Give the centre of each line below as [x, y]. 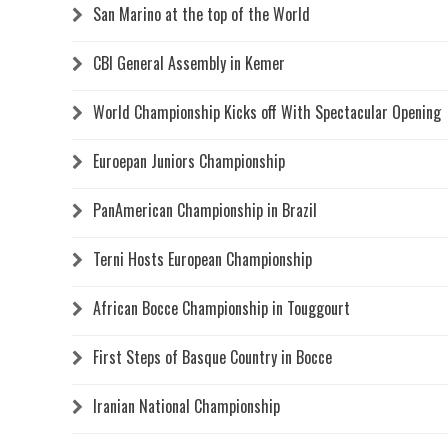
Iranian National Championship [186, 405]
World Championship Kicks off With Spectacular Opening [267, 111]
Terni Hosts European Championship [202, 258]
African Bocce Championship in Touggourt [221, 307]
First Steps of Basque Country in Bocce [212, 356]
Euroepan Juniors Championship [189, 160]
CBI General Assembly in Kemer [189, 62]
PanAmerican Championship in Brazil [205, 209]
